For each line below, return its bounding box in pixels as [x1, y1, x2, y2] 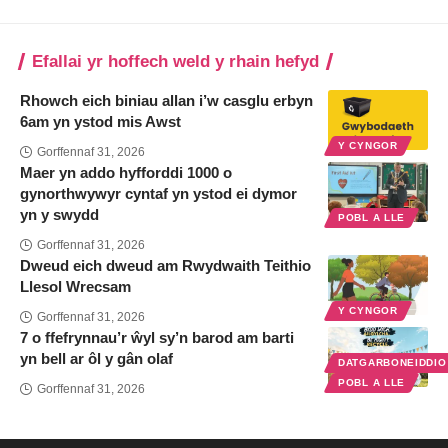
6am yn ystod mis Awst [20, 113, 181, 131]
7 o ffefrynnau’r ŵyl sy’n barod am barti [20, 329, 294, 347]
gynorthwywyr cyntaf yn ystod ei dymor [20, 185, 297, 203]
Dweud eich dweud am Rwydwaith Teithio [20, 257, 311, 275]
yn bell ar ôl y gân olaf [20, 350, 173, 368]
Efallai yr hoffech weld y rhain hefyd [32, 52, 319, 72]
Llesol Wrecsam [20, 278, 131, 296]
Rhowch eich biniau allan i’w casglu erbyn [20, 92, 313, 110]
